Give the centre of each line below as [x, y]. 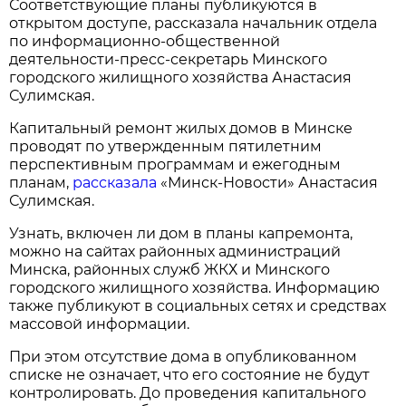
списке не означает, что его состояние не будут [190, 374]
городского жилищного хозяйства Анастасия [181, 77]
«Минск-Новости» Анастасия [270, 182]
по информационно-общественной [145, 41]
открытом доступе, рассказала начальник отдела [193, 23]
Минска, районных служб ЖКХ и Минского [170, 269]
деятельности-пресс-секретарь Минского [169, 59]
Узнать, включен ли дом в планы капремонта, [181, 233]
